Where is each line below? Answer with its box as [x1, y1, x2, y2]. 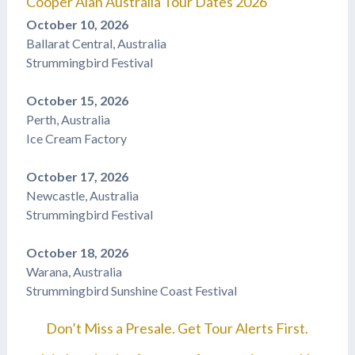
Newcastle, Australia [25, 188, 139, 204]
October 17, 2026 [25, 169, 128, 185]
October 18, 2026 [25, 245, 128, 261]
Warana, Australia [25, 264, 122, 280]
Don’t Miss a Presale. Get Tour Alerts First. [46, 319, 309, 338]
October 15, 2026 [25, 93, 128, 109]
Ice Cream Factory [25, 131, 127, 147]
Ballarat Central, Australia [25, 36, 166, 52]
